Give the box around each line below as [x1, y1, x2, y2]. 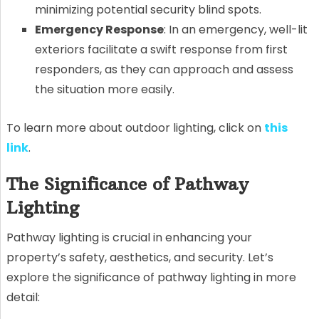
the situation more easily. [34, 81, 174, 98]
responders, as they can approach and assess [34, 61, 293, 78]
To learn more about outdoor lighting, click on [6, 119, 264, 136]
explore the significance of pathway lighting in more [6, 268, 296, 286]
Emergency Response [34, 21, 164, 38]
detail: [6, 288, 40, 305]
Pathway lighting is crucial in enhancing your [6, 229, 252, 246]
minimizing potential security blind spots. [34, 1, 261, 19]
